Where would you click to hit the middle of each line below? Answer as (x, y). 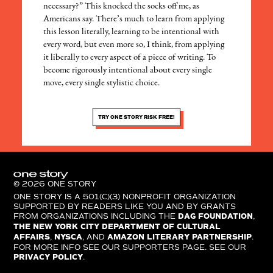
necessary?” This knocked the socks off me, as (122, 6)
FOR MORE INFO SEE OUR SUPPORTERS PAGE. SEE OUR (130, 247)
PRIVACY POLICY (48, 257)
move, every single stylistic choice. (102, 83)
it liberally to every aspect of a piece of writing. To (130, 57)
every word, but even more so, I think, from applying (134, 44)
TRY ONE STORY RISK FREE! (136, 117)
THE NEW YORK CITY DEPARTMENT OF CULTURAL (117, 227)
